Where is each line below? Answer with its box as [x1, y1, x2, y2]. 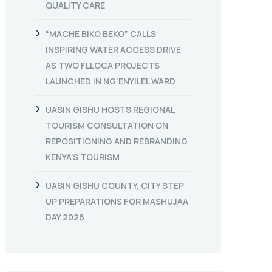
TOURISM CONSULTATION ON [46, 120, 168, 131]
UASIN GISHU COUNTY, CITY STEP [46, 180, 184, 191]
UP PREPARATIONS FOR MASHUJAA [46, 195, 188, 207]
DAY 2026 [46, 211, 84, 223]
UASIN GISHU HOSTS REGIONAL [46, 104, 174, 115]
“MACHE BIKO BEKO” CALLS [46, 28, 156, 39]
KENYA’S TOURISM [46, 151, 120, 163]
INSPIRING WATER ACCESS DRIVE [46, 44, 181, 55]
